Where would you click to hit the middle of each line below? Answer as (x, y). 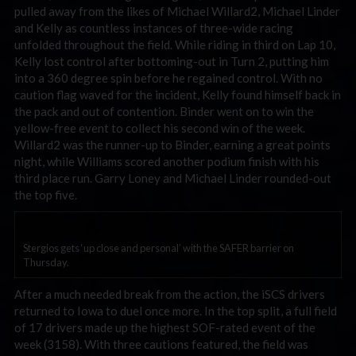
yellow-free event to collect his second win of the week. (160, 128)
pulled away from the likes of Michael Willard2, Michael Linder (177, 11)
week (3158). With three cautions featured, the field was (161, 344)
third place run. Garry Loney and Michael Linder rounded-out (173, 178)
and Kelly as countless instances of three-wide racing (154, 27)
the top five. (46, 194)
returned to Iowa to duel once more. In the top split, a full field (176, 311)
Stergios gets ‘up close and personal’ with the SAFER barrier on (159, 248)
